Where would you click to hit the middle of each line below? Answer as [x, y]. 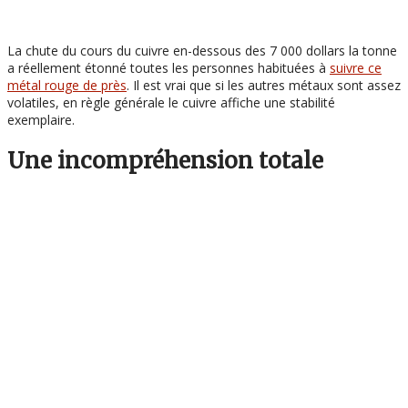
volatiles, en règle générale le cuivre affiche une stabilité [171, 103]
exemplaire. [41, 120]
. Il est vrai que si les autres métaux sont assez [264, 86]
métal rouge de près [67, 86]
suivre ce [356, 68]
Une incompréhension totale [165, 161]
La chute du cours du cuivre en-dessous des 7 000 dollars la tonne [202, 51]
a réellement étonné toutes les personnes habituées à [168, 68]
